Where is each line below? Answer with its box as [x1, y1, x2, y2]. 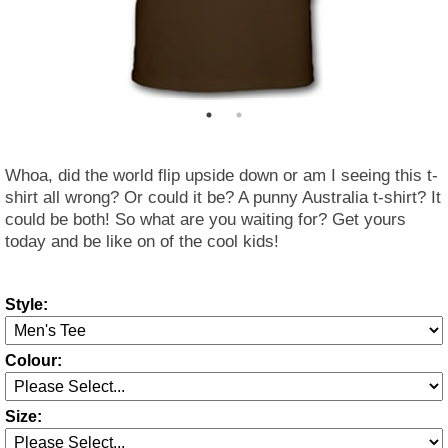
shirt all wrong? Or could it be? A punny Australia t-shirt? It [5, 188, 441, 207]
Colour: [5, 352, 62, 369]
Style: [5, 296, 48, 313]
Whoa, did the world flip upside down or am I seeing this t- [5, 166, 438, 185]
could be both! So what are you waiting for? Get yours [5, 210, 406, 229]
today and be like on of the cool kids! [5, 232, 279, 251]
